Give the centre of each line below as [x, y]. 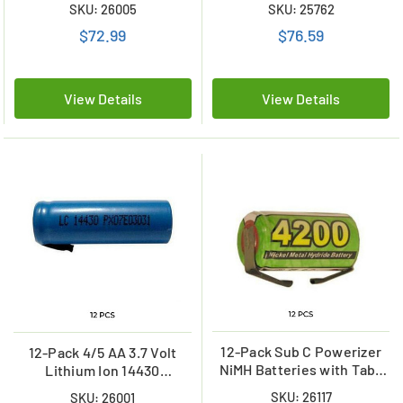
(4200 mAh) [301, 387]
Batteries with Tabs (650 [102, 388]
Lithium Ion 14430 [103, 370]
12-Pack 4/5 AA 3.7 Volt [103, 352]
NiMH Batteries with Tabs [301, 369]
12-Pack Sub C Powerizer [301, 351]
